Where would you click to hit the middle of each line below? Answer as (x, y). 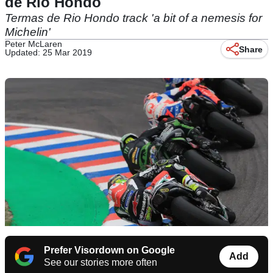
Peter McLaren (34, 44)
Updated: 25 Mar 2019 (48, 52)
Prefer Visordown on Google (109, 250)
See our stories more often (101, 263)
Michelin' (28, 32)
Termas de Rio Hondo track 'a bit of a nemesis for (133, 18)
